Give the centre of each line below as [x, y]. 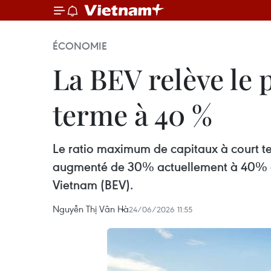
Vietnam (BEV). [93, 185]
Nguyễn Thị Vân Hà [91, 209]
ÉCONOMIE [80, 46]
